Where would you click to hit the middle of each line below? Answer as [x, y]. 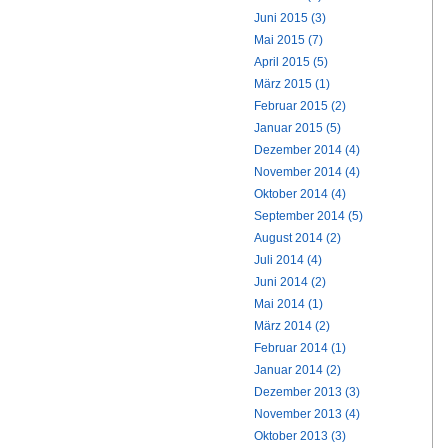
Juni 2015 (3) [290, 18]
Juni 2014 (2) [290, 282]
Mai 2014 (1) [288, 304]
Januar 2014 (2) [297, 370]
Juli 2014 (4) [288, 260]
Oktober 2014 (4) [300, 194]
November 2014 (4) [307, 172]
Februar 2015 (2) [300, 106]
